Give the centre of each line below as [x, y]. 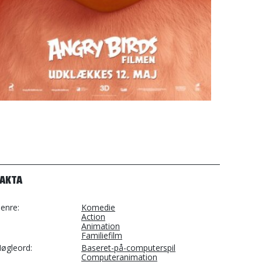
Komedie [98, 207]
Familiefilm [102, 235]
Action [93, 217]
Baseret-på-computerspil [128, 248]
